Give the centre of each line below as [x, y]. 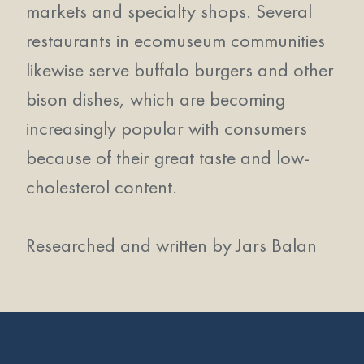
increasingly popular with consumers [167, 128]
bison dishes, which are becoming [156, 99]
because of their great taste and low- [168, 157]
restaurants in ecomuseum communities [175, 40]
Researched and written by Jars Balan [171, 245]
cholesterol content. [102, 186]
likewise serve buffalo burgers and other [180, 69]
